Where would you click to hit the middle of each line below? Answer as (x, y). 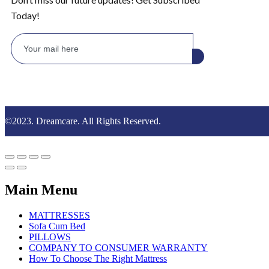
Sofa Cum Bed (57, 226)
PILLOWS (50, 237)
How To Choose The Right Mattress (98, 258)
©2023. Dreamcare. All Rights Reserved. (83, 121)
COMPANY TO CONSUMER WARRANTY (118, 247)
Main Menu (41, 189)
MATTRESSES (59, 215)
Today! (25, 15)
